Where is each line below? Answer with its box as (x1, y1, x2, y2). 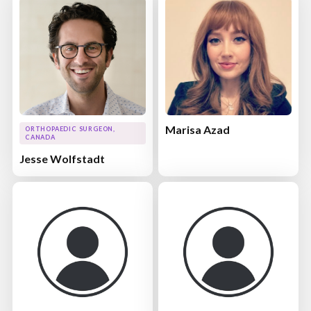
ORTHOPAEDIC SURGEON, (25, 125, 116, 133)
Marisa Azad (165, 123, 230, 137)
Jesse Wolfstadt (19, 152, 105, 166)
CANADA (25, 133, 56, 142)
